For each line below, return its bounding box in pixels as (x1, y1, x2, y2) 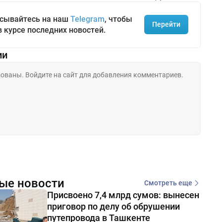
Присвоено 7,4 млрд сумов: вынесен (47, 189, 199, 200)
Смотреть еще (144, 179, 192, 187)
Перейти (152, 20, 180, 29)
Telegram (70, 14, 105, 24)
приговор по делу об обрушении (47, 201, 180, 212)
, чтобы (104, 14, 132, 24)
